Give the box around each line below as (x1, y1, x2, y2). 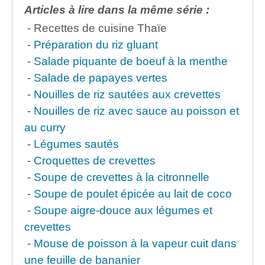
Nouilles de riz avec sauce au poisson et (34, 104, 239, 117)
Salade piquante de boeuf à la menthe (34, 54, 228, 67)
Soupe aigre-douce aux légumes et (34, 203, 212, 216)
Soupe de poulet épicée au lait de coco (34, 187, 232, 200)
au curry (24, 121, 66, 134)
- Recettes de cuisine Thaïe (24, 21, 167, 34)
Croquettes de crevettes (34, 154, 156, 167)
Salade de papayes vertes (34, 71, 167, 84)
